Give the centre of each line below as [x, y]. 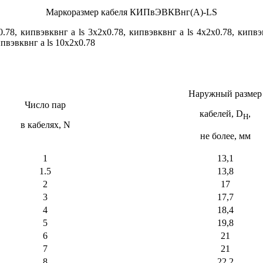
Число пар [45, 105]
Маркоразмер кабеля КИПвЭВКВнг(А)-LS [131, 12]
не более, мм [225, 136]
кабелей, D [221, 114]
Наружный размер [225, 94]
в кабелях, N [45, 125]
